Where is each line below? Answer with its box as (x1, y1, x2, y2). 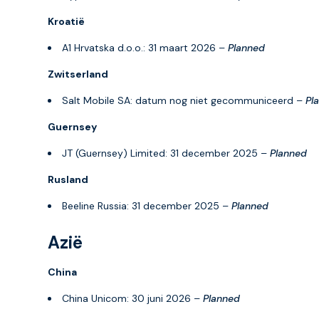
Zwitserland (48, 67, 108, 80)
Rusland (48, 172, 88, 186)
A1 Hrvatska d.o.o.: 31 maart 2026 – (62, 41, 228, 54)
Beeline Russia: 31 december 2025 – (62, 199, 231, 212)
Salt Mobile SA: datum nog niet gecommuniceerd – (62, 93, 305, 107)
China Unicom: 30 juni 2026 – (62, 291, 203, 305)
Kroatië (48, 14, 85, 28)
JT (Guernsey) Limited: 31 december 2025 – (62, 146, 270, 159)
